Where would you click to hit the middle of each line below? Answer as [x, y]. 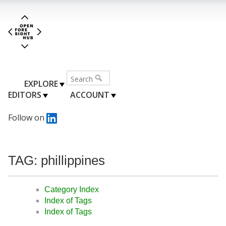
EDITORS [25, 95]
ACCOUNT [90, 95]
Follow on [27, 117]
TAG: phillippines [56, 160]
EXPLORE [41, 83]
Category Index [72, 190]
